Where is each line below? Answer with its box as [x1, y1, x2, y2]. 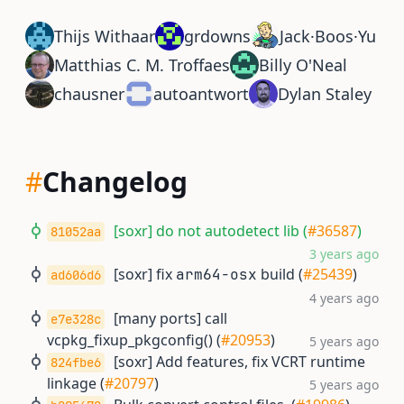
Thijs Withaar [54, 25, 155, 47]
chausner [54, 83, 124, 105]
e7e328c [50, 311, 101, 327]
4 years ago [309, 289, 379, 307]
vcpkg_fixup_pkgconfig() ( [47, 330, 221, 350]
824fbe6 [50, 354, 101, 371]
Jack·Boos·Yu [280, 25, 376, 47]
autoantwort [153, 83, 249, 105]
